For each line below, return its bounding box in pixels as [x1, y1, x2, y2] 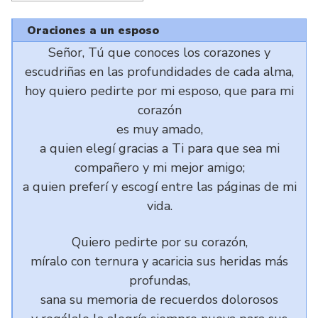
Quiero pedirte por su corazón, [71, 234, 248, 251]
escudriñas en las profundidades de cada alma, [25, 63, 294, 80]
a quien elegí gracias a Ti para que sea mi [39, 140, 280, 157]
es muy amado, [116, 121, 203, 138]
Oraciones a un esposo [27, 23, 159, 38]
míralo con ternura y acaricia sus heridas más [31, 253, 288, 270]
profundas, [128, 272, 190, 289]
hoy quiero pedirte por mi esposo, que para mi [25, 82, 294, 99]
